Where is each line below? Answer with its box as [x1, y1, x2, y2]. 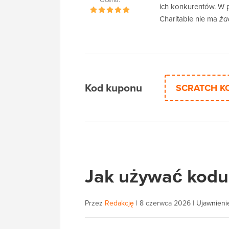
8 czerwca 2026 [140, 198, 191, 209]
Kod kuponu [85, 80, 142, 96]
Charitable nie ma [159, 13, 219, 25]
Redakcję [105, 198, 134, 209]
